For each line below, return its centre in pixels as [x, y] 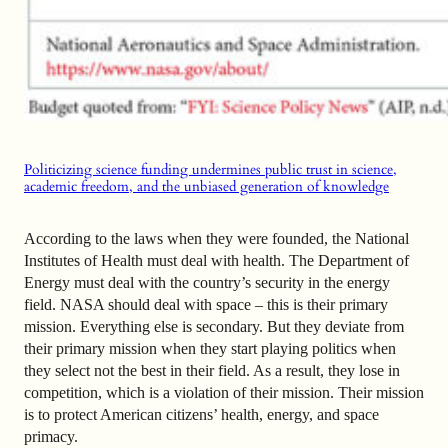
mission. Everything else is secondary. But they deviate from [214, 327]
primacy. [51, 437]
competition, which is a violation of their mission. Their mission [224, 393]
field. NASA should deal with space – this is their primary [206, 305]
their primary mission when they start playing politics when [210, 349]
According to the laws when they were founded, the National [216, 239]
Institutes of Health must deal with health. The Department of [216, 261]
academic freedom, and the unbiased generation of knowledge [206, 186]
